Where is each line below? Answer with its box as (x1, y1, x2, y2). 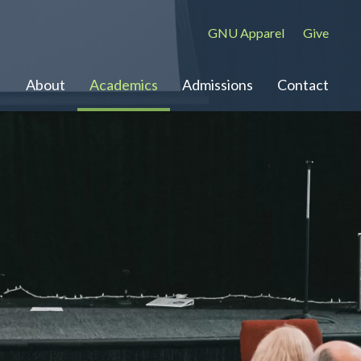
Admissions (182, 76, 253, 93)
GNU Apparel (208, 25, 284, 40)
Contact (277, 76, 329, 93)
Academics (89, 76, 158, 93)
